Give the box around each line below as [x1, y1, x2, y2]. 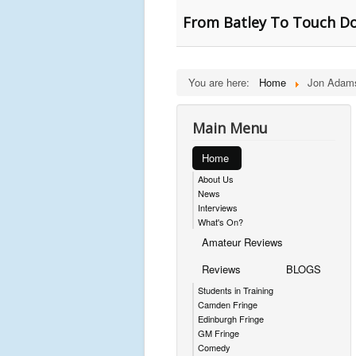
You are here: [188, 75, 256, 90]
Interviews [198, 201, 238, 214]
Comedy [198, 341, 230, 354]
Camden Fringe [198, 298, 257, 311]
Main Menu [192, 118, 268, 137]
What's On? [198, 215, 243, 228]
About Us [198, 172, 234, 185]
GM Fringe [198, 327, 239, 339]
